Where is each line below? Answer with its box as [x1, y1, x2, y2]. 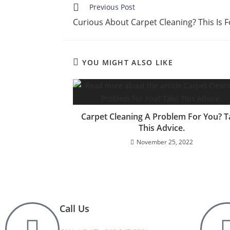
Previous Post [89, 2, 135, 12]
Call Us [60, 202, 89, 215]
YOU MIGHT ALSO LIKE [82, 57, 174, 67]
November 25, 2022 [136, 138, 193, 146]
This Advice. [138, 122, 185, 133]
